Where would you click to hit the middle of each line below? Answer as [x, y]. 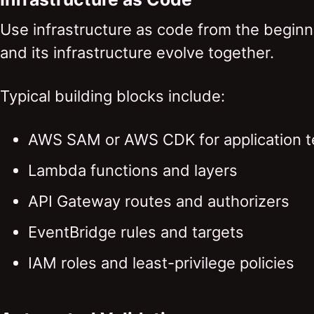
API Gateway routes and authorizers [159, 201]
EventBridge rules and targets [136, 232]
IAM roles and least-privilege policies [161, 262]
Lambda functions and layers [133, 170]
